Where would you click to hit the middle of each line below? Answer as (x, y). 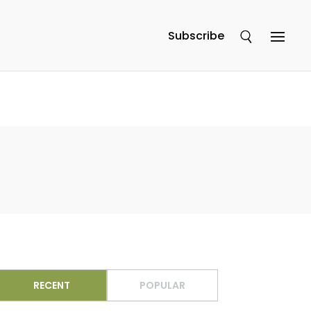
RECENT (51, 285)
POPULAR (162, 285)
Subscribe (196, 36)
